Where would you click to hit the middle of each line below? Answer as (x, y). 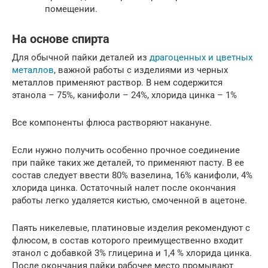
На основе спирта (61, 39)
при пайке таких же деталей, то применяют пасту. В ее (128, 162)
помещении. (71, 9)
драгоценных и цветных (201, 57)
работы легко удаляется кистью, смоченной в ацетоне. (130, 200)
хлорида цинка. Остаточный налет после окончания (124, 188)
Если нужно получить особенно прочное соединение (126, 150)
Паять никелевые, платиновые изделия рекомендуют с (131, 228)
